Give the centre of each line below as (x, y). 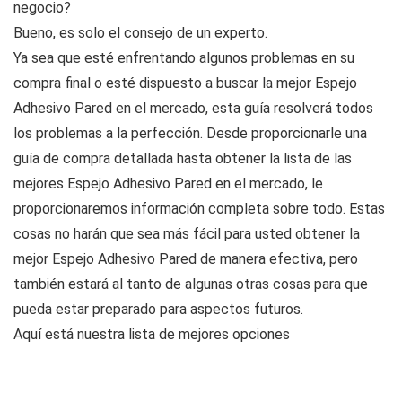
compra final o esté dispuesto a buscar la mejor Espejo (185, 83)
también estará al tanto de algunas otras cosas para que (191, 284)
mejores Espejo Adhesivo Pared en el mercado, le (168, 183)
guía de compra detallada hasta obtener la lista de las (183, 158)
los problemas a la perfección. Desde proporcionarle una (190, 133)
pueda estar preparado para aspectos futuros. (158, 309)
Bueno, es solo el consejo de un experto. (140, 32)
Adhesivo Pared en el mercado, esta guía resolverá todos (193, 108)
